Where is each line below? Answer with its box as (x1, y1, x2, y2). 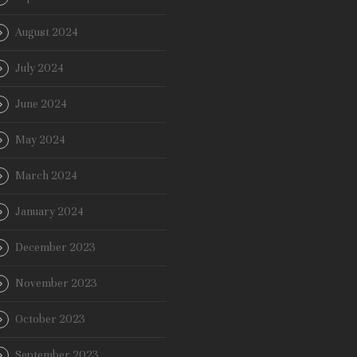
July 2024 (15, 61, 64, 76)
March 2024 (15, 169, 77, 183)
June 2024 (15, 97, 67, 112)
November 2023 (15, 277, 97, 291)
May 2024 (15, 133, 65, 147)
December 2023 (15, 241, 96, 255)
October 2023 (15, 312, 85, 327)
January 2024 (15, 205, 84, 219)
